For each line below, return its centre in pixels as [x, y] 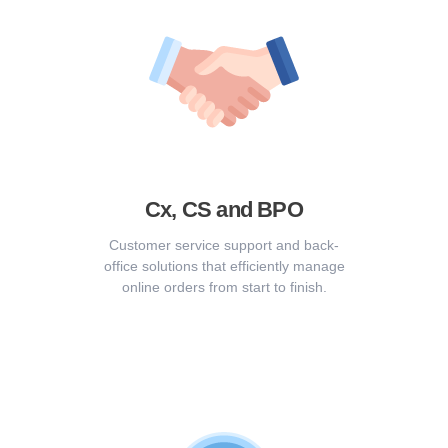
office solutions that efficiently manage [224, 266]
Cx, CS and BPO [224, 210]
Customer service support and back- [224, 245]
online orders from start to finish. [224, 287]
